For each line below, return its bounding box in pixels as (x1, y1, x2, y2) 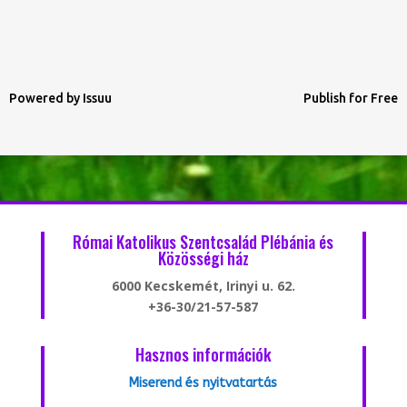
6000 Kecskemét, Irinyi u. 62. (111, 277, 295, 295)
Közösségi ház (157, 246, 249, 271)
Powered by (9, 91, 83, 106)
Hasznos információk (134, 342, 272, 367)
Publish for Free (303, 91, 398, 106)
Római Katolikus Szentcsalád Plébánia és (73, 230, 334, 254)
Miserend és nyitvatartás (129, 375, 278, 392)
